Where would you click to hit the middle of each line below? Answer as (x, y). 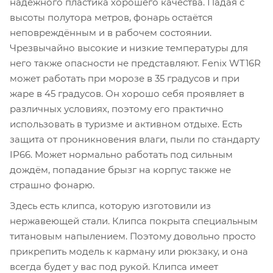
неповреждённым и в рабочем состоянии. (111, 32)
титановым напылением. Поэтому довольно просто (133, 236)
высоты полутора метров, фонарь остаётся (111, 17)
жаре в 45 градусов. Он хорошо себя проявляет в (127, 93)
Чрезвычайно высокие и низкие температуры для (129, 48)
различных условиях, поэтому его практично (117, 108)
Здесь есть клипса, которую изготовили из (110, 206)
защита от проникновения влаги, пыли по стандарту (135, 139)
